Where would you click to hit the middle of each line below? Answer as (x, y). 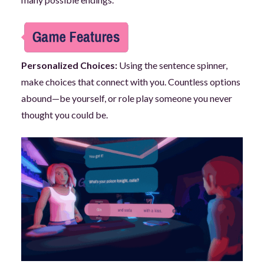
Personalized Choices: (70, 65)
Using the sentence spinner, (173, 65)
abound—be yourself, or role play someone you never (126, 98)
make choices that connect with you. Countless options (131, 81)
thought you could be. (64, 114)
